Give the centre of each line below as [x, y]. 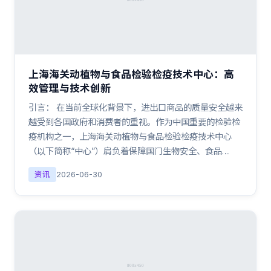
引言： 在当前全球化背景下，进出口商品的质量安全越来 [135, 107]
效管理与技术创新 [70, 88]
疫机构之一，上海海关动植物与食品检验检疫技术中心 [130, 136]
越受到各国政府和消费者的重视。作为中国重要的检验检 [134, 122]
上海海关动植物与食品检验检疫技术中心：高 [131, 74]
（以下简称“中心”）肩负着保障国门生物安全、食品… [129, 151]
